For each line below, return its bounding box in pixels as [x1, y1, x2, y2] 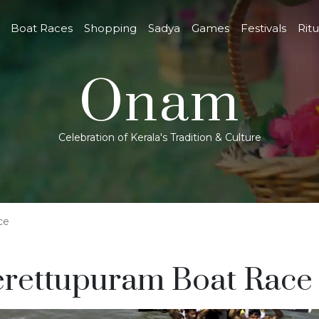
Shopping [84, 21, 137, 35]
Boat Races [11, 21, 73, 35]
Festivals [241, 21, 287, 35]
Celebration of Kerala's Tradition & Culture [58, 130, 261, 144]
